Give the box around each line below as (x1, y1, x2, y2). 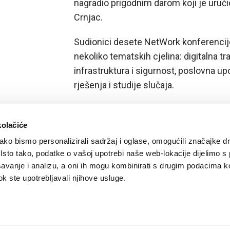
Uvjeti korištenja (108, 222, 149, 228)
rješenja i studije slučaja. (74, 80, 174, 90)
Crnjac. (74, 12, 103, 23)
